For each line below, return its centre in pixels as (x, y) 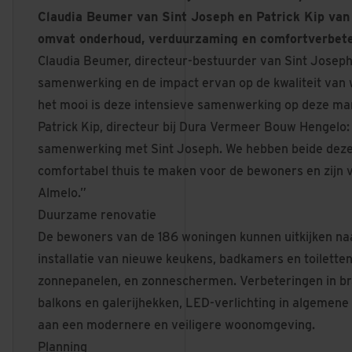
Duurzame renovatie (97, 215)
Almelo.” (62, 193)
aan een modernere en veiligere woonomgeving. (176, 325)
